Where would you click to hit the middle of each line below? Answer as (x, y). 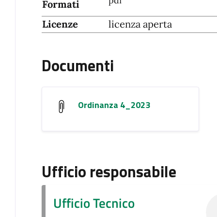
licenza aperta (140, 24)
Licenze (60, 24)
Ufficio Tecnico (94, 202)
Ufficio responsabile (109, 171)
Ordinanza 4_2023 (114, 105)
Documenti (77, 65)
